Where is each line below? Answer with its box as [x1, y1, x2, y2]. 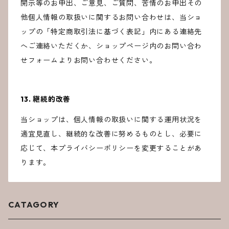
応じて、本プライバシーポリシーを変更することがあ [20, 144, 202, 153]
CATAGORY [8, 199, 60, 210]
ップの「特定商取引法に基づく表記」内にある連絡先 [20, 27, 202, 37]
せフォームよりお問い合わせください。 [20, 56, 157, 65]
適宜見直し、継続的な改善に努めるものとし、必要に [20, 129, 202, 139]
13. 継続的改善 [20, 95, 71, 104]
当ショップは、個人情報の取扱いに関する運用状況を [20, 115, 202, 125]
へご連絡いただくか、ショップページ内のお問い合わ [20, 41, 202, 51]
